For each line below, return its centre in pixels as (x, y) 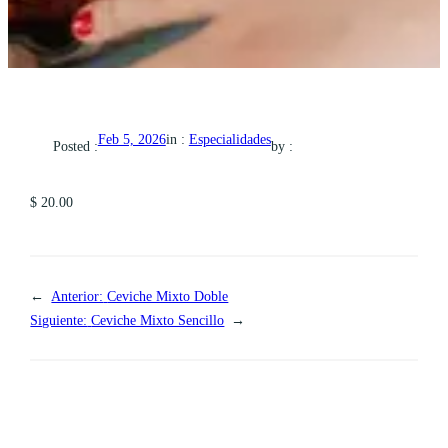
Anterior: (77, 296)
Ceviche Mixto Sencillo (158, 320)
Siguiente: (59, 320)
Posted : (75, 146)
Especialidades (229, 139)
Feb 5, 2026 (131, 139)
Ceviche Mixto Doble (168, 296)
